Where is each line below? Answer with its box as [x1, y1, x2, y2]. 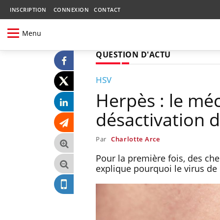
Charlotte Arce [110, 134, 160, 143]
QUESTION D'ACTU [96, 49, 171, 60]
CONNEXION [53, 6, 89, 13]
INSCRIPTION [10, 6, 47, 13]
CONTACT [94, 6, 121, 13]
